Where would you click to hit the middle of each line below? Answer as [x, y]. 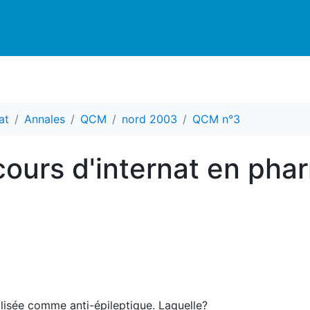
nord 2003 [149, 119]
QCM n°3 [216, 119]
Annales [45, 119]
